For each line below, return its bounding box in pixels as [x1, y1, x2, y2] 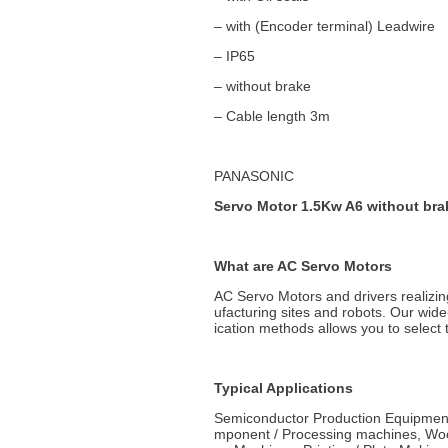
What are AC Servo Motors [213, 258, 392, 274]
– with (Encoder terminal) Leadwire [213, 18, 439, 34]
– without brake [213, 78, 315, 94]
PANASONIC [213, 168, 294, 184]
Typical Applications [213, 380, 353, 396]
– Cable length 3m [213, 108, 330, 124]
